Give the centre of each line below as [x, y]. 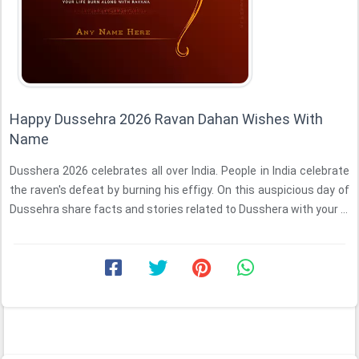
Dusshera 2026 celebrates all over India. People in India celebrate [179, 171]
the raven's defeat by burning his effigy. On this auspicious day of [179, 190]
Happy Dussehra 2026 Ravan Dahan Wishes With [166, 119]
